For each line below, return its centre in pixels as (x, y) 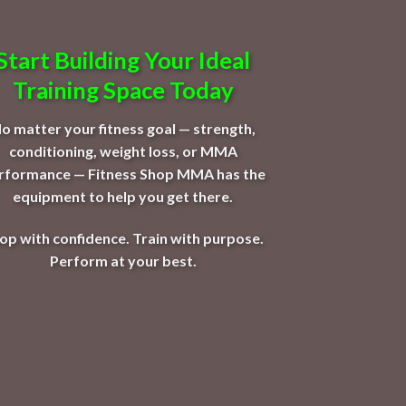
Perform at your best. (123, 260)
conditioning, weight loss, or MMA (123, 150)
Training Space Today (123, 89)
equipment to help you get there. (123, 196)
